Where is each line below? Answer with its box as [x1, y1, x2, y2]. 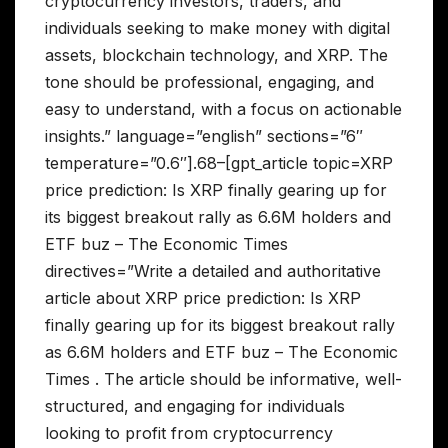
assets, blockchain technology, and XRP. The [45, 44, 388, 65]
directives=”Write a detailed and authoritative [45, 260, 381, 281]
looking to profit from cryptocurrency [45, 422, 333, 443]
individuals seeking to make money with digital [45, 17, 390, 38]
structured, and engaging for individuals [45, 395, 345, 416]
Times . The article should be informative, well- [45, 368, 402, 389]
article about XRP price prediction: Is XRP [45, 287, 361, 308]
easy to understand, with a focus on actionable [45, 98, 402, 119]
